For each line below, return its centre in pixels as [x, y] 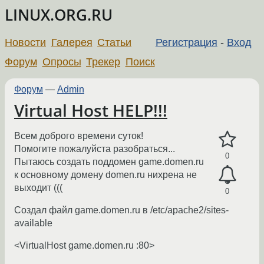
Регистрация [186, 42]
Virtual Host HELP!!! [91, 110]
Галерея [72, 42]
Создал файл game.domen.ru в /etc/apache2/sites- [121, 210]
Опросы [62, 62]
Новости [25, 42]
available [33, 223]
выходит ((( [38, 188]
